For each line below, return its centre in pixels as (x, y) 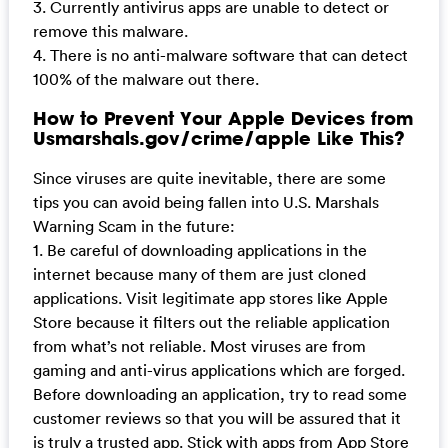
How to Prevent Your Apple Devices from (222, 118)
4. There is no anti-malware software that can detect (220, 54)
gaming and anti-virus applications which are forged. (218, 369)
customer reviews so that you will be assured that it (216, 417)
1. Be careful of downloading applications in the (199, 249)
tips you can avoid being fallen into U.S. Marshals (205, 201)
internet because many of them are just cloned (199, 273)
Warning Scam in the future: (133, 225)
